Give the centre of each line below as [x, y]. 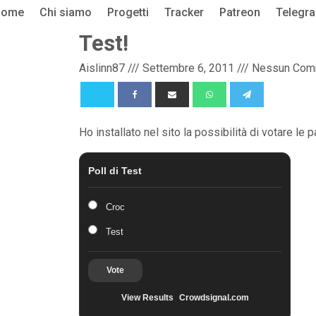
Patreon [239, 12]
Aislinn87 [102, 68]
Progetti [128, 12]
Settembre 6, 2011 [188, 68]
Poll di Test [115, 170]
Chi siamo [65, 12]
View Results [147, 297]
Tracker [184, 12]
